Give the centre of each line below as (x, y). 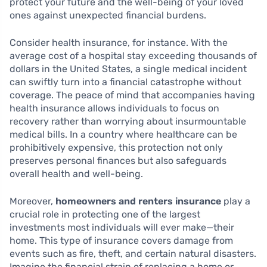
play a (236, 201)
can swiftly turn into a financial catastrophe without (125, 82)
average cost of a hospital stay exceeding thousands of (133, 56)
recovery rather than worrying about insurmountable (128, 122)
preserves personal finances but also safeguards (118, 161)
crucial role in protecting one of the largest (105, 215)
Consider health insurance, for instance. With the (119, 43)
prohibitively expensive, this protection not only (116, 148)
